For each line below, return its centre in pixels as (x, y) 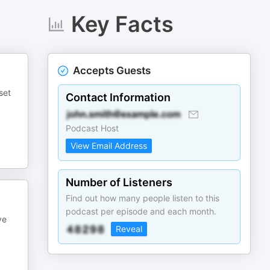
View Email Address (109, 146)
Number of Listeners (119, 182)
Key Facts (122, 24)
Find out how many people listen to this (143, 198)
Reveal (129, 229)
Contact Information (118, 97)
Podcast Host (93, 128)
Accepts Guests (112, 71)
